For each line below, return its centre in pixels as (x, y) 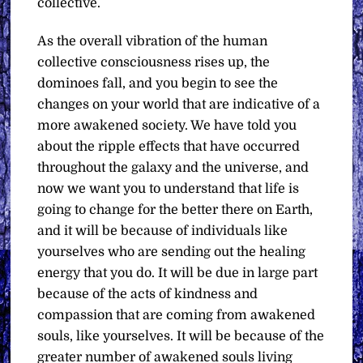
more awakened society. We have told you (167, 125)
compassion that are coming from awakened (177, 315)
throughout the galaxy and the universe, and (173, 167)
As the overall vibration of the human (153, 41)
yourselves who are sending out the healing (172, 252)
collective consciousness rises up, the (154, 62)
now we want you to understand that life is (169, 188)
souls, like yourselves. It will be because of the (181, 336)
